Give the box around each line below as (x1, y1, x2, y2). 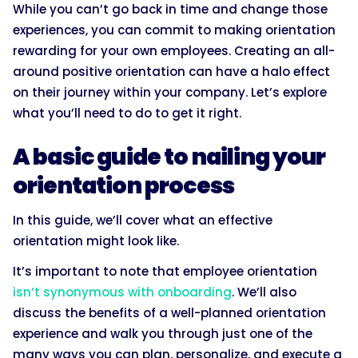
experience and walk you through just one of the (13, 324, 312, 342)
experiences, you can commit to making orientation (13, 21, 336, 38)
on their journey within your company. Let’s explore (13, 83, 327, 101)
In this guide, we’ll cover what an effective (13, 211, 272, 229)
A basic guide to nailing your (13, 141, 326, 173)
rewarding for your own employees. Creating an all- (13, 42, 335, 59)
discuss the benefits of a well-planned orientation (13, 304, 326, 321)
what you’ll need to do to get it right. (13, 104, 241, 121)
